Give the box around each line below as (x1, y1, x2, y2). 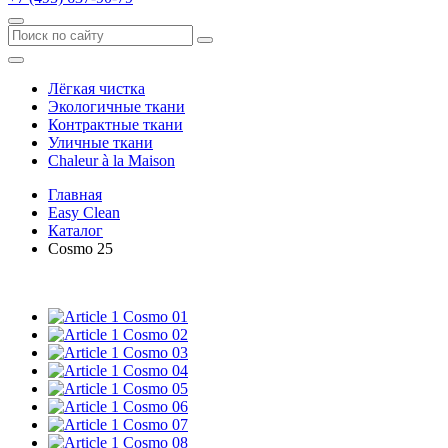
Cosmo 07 (123, 416, 188, 433)
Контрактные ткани (48, 116, 183, 133)
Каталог (48, 222, 103, 239)
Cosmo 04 (123, 362, 188, 379)
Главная (48, 186, 102, 203)
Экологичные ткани (48, 98, 185, 115)
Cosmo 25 (48, 240, 113, 257)
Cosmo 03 (123, 344, 188, 361)
